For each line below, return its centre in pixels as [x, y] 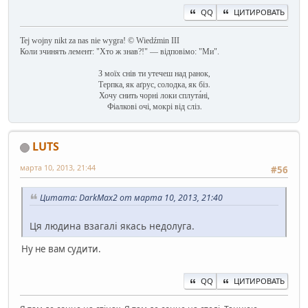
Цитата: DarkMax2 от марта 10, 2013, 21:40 [131, 198]
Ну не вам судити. [61, 249]
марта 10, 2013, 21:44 [58, 167]
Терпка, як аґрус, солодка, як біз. [154, 84]
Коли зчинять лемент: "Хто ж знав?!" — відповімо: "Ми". [120, 51]
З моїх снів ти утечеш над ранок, [154, 73]
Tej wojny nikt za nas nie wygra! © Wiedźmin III [100, 40]
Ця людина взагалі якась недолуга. [112, 226]
